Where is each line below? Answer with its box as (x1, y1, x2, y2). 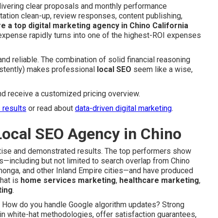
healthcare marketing (119, 176, 199, 185)
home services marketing (20, 176, 116, 185)
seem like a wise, (131, 65, 193, 74)
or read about (26, 104, 75, 113)
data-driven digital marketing (75, 104, 172, 113)
